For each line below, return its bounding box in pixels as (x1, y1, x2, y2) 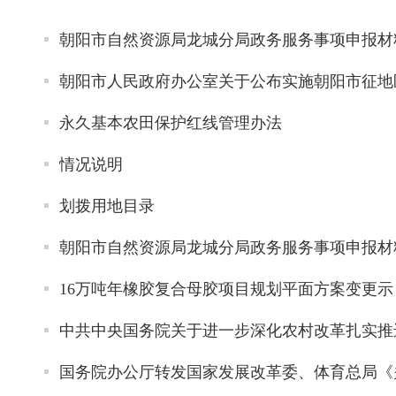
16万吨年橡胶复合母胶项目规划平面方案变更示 (59, 280, 393, 298)
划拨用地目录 (59, 197, 155, 215)
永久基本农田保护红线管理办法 (59, 114, 282, 132)
